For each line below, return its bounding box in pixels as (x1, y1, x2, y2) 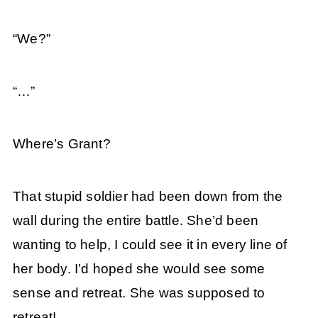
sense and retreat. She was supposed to (12, 285, 265, 301)
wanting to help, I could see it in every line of (12, 237, 287, 253)
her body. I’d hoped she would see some (12, 261, 265, 277)
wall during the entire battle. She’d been (12, 213, 259, 229)
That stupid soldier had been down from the (12, 189, 283, 204)
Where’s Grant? (12, 136, 111, 151)
